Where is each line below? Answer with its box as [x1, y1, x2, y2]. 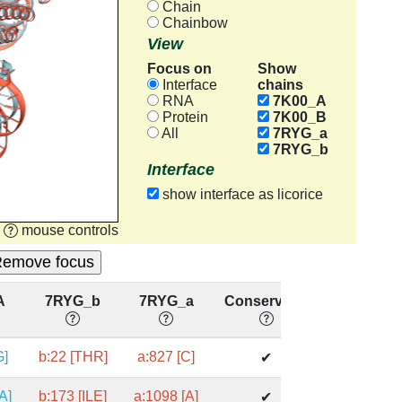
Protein [158, 109, 208, 126]
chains [257, 76, 303, 92]
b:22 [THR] [38, 349, 108, 365]
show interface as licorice [158, 187, 323, 203]
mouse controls [21, 222, 118, 238]
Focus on [146, 60, 212, 76]
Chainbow [158, 15, 228, 31]
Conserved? [223, 293, 309, 310]
